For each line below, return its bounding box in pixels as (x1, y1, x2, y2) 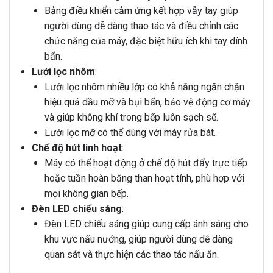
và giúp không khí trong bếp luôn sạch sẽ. (44, 112, 218, 124)
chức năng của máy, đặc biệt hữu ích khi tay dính (44, 35, 247, 48)
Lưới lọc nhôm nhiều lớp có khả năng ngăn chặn (44, 81, 244, 93)
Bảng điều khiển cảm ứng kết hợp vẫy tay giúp (44, 5, 238, 17)
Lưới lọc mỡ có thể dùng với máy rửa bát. (44, 127, 216, 139)
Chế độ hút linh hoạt (31, 142, 122, 154)
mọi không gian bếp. (44, 188, 129, 200)
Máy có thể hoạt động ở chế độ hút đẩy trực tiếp (44, 157, 247, 169)
